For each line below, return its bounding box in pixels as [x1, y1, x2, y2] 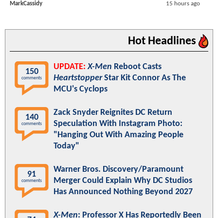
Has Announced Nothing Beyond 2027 [54, 187, 193, 197]
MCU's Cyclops [54, 84, 108, 94]
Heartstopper [54, 73, 102, 83]
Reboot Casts [112, 62, 162, 72]
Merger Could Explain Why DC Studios [54, 176, 192, 185]
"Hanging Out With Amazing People [54, 130, 183, 140]
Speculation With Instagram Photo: [54, 119, 182, 128]
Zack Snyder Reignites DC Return [54, 108, 172, 117]
